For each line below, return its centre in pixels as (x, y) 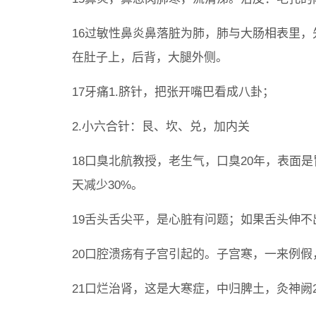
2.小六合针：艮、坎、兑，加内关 (161, 127)
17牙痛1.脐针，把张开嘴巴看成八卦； (173, 92)
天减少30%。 (108, 185)
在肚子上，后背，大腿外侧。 (150, 57)
